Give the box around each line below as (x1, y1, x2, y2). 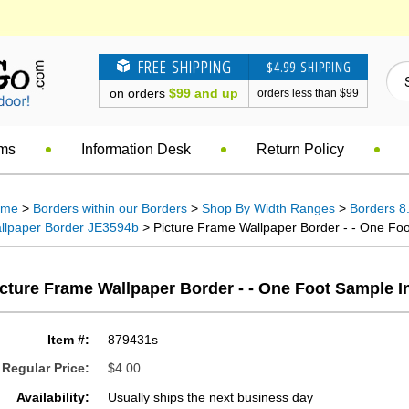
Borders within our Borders (33, 201, 187, 215)
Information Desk (81, 142, 191, 157)
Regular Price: (2, 361, 89, 375)
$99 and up (169, 86, 238, 100)
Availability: (16, 390, 89, 404)
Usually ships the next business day (108, 390, 313, 404)
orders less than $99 (257, 87, 359, 100)
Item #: (47, 332, 89, 347)
